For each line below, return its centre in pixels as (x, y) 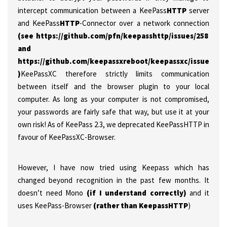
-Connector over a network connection (145, 23)
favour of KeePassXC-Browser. (67, 137)
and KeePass (39, 23)
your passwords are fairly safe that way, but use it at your (113, 112)
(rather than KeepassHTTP (141, 205)
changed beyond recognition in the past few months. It (113, 180)
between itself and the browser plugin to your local (113, 86)
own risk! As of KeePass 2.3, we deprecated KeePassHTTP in (113, 124)
